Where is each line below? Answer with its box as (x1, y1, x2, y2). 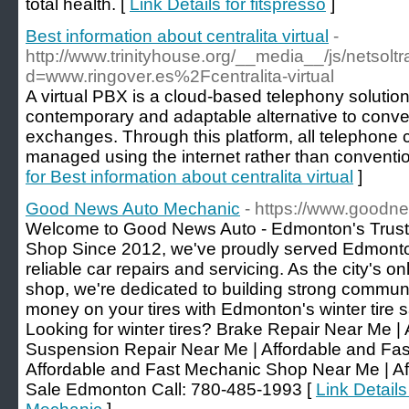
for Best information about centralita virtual (26, 167, 353, 186)
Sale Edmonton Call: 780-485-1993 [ (26, 380, 316, 399)
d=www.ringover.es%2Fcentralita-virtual (26, 67, 334, 86)
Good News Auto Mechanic (26, 199, 240, 218)
